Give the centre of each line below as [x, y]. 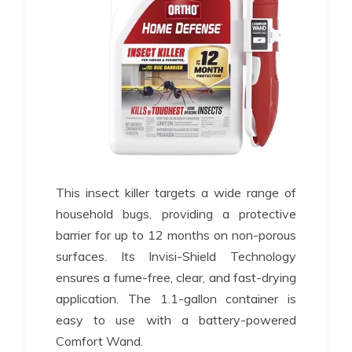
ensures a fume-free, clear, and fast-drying [176, 277]
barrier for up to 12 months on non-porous [176, 235]
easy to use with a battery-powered [176, 319]
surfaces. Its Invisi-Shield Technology [176, 256]
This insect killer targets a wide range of [176, 192]
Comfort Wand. [99, 341]
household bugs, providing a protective [176, 213]
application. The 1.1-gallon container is [176, 298]
